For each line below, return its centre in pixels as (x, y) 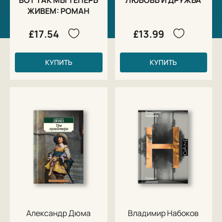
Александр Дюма (59, 213)
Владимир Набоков (164, 213)
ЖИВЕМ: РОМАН (59, 11)
